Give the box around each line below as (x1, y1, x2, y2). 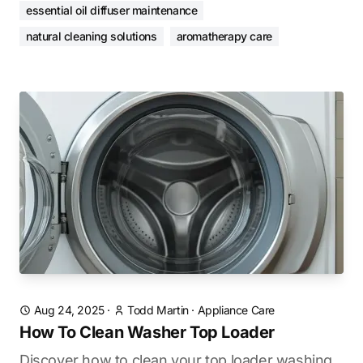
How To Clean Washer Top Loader (19, 322, 275, 342)
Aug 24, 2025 (33, 303, 105, 317)
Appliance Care (197, 303, 275, 317)
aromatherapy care (176, 29, 272, 43)
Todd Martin (127, 303, 189, 317)
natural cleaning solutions (26, 29, 157, 43)
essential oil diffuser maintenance (26, 3, 198, 17)
